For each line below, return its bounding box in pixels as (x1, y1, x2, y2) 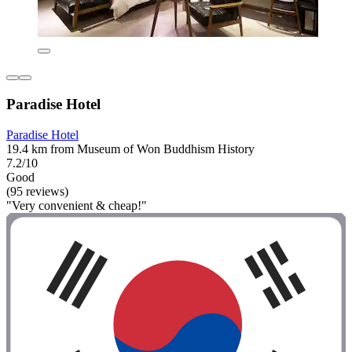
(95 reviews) (6, 184, 68, 198)
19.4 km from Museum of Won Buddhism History (6, 141, 255, 156)
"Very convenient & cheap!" (6, 198, 147, 212)
